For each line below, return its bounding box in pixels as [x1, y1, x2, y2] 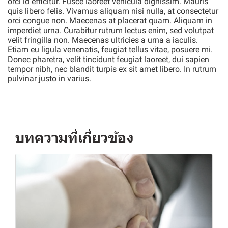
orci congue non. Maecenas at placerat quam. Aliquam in [8, 15, 212, 25]
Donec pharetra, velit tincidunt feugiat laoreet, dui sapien [8, 54, 209, 64]
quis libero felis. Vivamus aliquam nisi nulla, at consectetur [8, 6, 218, 16]
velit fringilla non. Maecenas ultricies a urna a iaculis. [8, 35, 198, 45]
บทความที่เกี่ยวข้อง [15, 128, 134, 147]
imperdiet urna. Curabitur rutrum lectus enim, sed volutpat [8, 25, 214, 35]
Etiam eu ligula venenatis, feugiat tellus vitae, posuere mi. [8, 44, 213, 54]
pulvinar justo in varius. [8, 73, 91, 83]
